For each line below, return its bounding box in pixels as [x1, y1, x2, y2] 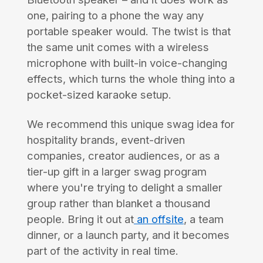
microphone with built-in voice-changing [26, 56, 227, 70]
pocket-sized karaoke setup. [26, 88, 171, 102]
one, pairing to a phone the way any [26, 9, 204, 22]
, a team [183, 213, 224, 226]
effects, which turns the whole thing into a [26, 72, 235, 86]
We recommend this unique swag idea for [26, 117, 235, 131]
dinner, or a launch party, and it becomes [26, 228, 230, 242]
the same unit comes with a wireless [26, 41, 209, 54]
